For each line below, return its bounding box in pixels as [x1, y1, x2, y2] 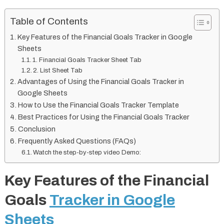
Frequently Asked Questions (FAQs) [17, 136, 136, 145]
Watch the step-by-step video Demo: [33, 148, 141, 156]
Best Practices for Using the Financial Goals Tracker [17, 112, 189, 121]
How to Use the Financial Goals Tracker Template [17, 100, 179, 109]
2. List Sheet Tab [33, 66, 83, 74]
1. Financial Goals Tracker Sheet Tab [32, 56, 142, 63]
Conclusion [17, 124, 55, 133]
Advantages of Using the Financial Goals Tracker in [17, 77, 184, 85]
